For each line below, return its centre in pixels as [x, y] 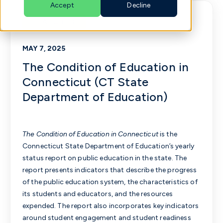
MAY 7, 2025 [44, 49]
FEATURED [54, 22]
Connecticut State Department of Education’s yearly [109, 146]
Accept [62, 5]
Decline [139, 5]
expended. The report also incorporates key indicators [111, 206]
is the [167, 134]
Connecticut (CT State [86, 82]
